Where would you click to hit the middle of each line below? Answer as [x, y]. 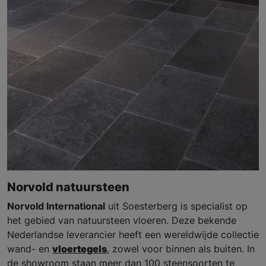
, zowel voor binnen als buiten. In [181, 249]
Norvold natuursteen [68, 187]
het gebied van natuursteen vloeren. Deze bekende [122, 221]
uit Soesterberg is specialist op [176, 206]
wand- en [30, 249]
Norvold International [56, 206]
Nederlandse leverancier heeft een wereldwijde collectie [133, 235]
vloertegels [80, 249]
